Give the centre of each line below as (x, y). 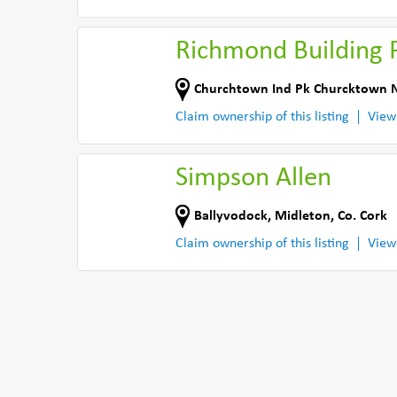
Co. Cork (362, 216)
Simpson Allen (253, 179)
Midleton (303, 216)
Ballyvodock (231, 216)
